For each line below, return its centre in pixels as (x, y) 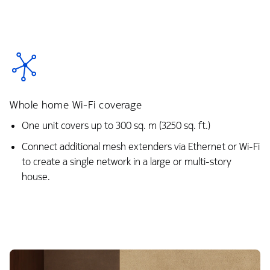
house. (36, 177)
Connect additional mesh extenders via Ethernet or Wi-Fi (140, 146)
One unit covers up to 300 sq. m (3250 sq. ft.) (116, 126)
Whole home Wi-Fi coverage (76, 105)
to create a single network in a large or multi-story (126, 162)
